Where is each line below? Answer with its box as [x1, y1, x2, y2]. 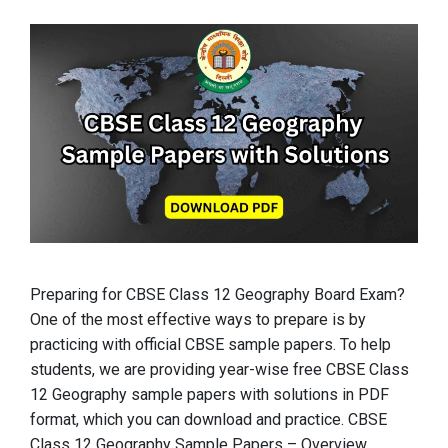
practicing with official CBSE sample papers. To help [30, 334, 391, 354]
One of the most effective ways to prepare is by [30, 309, 366, 329]
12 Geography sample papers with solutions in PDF [30, 384, 389, 404]
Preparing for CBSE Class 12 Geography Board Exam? [30, 284, 405, 304]
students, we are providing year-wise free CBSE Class [30, 359, 409, 379]
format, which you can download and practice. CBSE [30, 409, 387, 429]
